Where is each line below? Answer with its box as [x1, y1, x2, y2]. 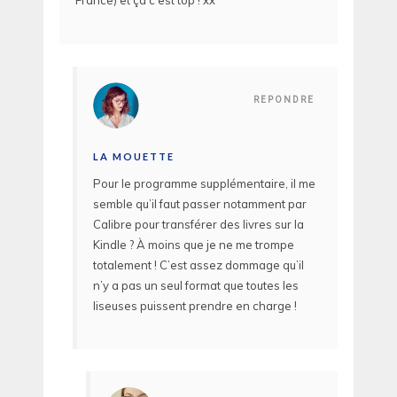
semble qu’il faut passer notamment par [93, 196, 307, 211]
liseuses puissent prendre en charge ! [93, 298, 297, 313]
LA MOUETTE [93, 150, 175, 162]
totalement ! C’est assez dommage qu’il [93, 257, 304, 272]
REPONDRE [253, 94, 315, 105]
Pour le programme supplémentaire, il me [93, 175, 315, 191]
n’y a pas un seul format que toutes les [93, 277, 299, 292]
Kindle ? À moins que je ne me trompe [93, 237, 294, 252]
